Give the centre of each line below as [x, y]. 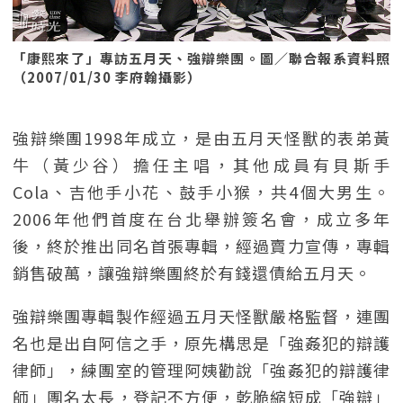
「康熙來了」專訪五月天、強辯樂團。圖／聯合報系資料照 [201, 58]
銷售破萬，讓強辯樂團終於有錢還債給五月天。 [192, 273]
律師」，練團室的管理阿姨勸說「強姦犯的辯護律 [201, 370]
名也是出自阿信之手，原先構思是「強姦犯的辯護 [201, 343]
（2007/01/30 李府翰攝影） [107, 77]
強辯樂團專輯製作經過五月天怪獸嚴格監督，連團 [201, 316]
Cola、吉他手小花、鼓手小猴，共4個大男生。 [201, 192]
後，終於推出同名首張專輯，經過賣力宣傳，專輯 [201, 246]
